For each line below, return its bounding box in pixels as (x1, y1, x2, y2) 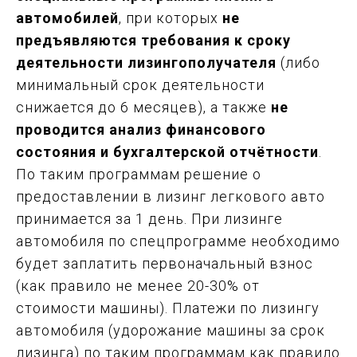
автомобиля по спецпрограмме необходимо (16, 232, 340, 249)
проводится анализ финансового (16, 120, 266, 138)
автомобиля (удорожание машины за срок (16, 321, 325, 339)
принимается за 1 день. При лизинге (16, 210, 283, 227)
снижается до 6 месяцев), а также (16, 98, 271, 116)
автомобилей (16, 9, 119, 26)
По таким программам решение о (16, 165, 261, 182)
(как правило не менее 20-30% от (16, 277, 260, 294)
